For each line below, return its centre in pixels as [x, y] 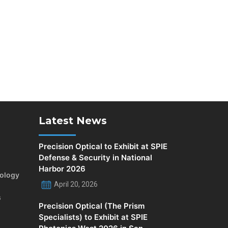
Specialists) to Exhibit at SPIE [93, 217]
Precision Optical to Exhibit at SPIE [103, 147]
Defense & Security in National [95, 158]
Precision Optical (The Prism [92, 206]
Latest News [73, 121]
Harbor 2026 [62, 169]
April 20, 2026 [76, 184]
